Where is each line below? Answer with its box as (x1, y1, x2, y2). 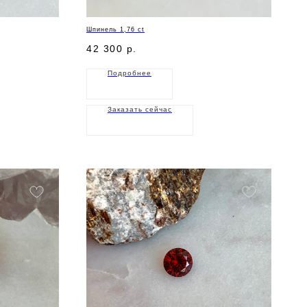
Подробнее (108, 69, 151, 77)
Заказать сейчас (108, 106, 172, 114)
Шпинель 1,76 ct (86, 25, 145, 33)
